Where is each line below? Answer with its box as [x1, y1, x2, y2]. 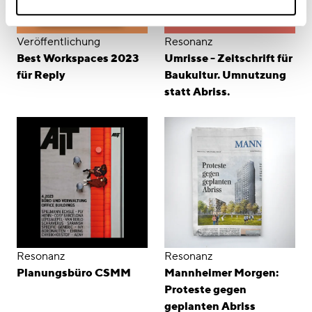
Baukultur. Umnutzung [164, 68, 286, 82]
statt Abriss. [164, 85, 230, 99]
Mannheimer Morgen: [164, 266, 279, 280]
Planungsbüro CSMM [17, 266, 131, 280]
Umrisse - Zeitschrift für [164, 52, 292, 65]
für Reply [17, 68, 65, 82]
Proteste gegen [164, 283, 247, 297]
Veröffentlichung [17, 35, 100, 49]
